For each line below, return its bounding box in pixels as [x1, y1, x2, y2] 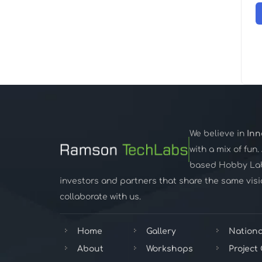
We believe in [189, 129, 247, 138]
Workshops [146, 244, 193, 253]
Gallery [146, 226, 176, 236]
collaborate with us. [60, 192, 141, 201]
